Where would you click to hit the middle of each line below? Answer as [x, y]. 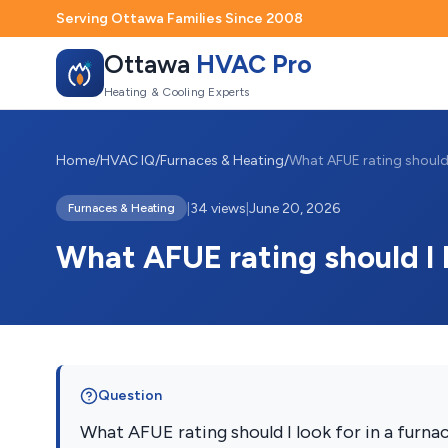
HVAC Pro [254, 63]
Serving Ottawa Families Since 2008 [179, 18]
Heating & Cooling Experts [176, 91]
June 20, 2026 [294, 208]
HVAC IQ [127, 160]
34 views [218, 208]
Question [130, 395]
